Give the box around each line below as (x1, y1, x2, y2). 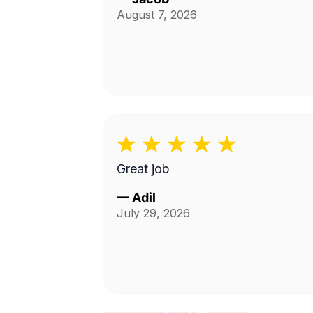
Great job (117, 161, 170, 176)
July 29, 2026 (117, 206, 190, 220)
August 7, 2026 (117, 8, 197, 22)
